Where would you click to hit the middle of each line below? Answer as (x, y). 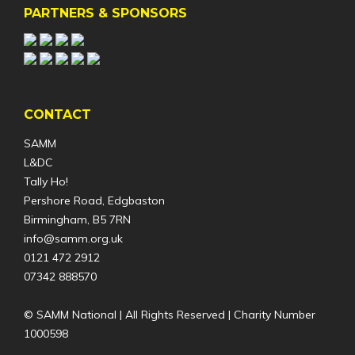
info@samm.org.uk (73, 238)
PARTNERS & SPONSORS (105, 13)
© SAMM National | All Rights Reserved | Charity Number (169, 315)
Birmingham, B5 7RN (77, 219)
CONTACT (57, 114)
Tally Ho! (46, 181)
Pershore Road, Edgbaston (94, 200)
